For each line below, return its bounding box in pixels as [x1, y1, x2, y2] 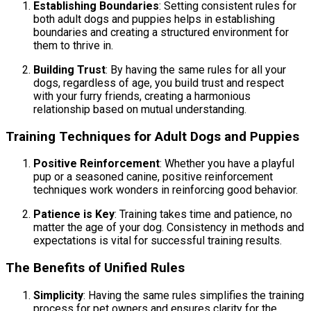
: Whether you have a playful [160, 157, 294, 171]
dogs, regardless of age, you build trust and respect [33, 76, 284, 90]
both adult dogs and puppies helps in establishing [33, 12, 275, 26]
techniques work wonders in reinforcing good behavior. [33, 183, 298, 197]
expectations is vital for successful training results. [33, 234, 282, 248]
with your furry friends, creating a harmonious [33, 89, 251, 103]
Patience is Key [33, 208, 115, 221]
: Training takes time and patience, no [115, 208, 292, 221]
